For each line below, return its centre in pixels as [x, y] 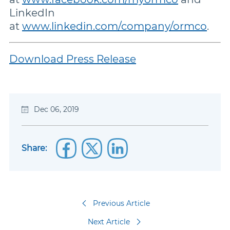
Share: [34, 148]
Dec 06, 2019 [56, 109]
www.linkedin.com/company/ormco [114, 26]
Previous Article [121, 203]
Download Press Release [73, 59]
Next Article [109, 222]
